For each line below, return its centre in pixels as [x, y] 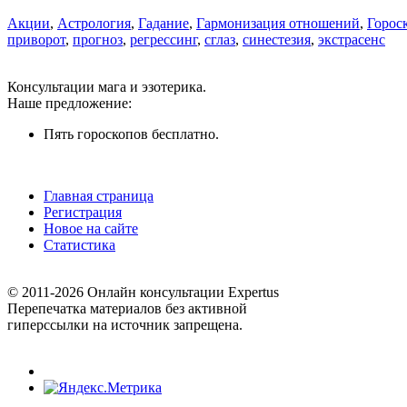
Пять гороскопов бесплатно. [131, 134]
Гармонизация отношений [278, 24]
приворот [36, 40]
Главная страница [99, 196]
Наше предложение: [69, 104]
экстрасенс [352, 40]
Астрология [94, 24]
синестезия [277, 40]
